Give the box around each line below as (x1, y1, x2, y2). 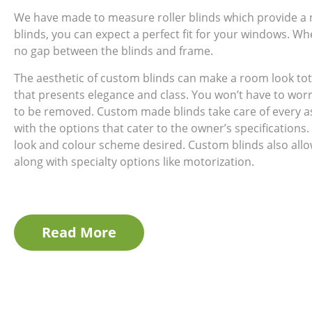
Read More (42, 223, 116, 242)
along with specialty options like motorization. (14, 153, 254, 169)
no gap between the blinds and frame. (14, 43, 213, 59)
